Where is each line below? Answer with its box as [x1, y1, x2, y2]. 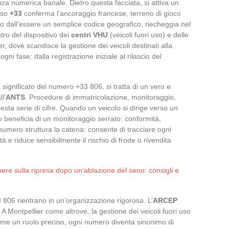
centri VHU [71, 30, 108, 39]
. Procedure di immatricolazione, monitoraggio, [25, 93, 176, 101]
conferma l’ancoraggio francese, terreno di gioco [22, 9, 181, 17]
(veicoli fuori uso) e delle [108, 30, 189, 39]
